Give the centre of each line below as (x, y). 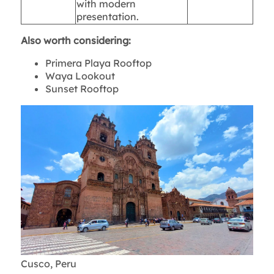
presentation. (107, 17)
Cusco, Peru (48, 264)
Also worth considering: (76, 41)
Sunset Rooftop (82, 89)
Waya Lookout (80, 76)
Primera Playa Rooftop (98, 63)
